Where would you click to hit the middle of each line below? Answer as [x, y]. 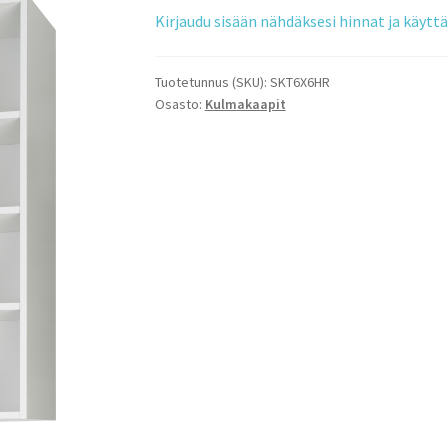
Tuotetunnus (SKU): [212, 82]
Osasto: [179, 104]
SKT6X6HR [299, 82]
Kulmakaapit [245, 104]
